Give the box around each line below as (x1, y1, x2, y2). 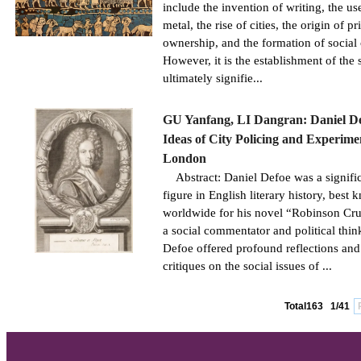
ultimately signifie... (163, 72, 263, 85)
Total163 (284, 301, 328, 312)
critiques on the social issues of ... (163, 259, 332, 272)
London (163, 151, 206, 165)
